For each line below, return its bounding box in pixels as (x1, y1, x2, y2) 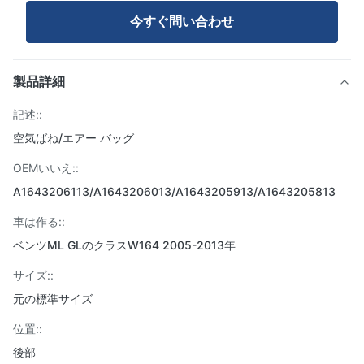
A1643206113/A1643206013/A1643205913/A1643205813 (13, 184, 336, 198)
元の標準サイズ (13, 292, 93, 305)
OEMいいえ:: (13, 161, 79, 175)
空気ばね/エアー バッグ (13, 131, 134, 145)
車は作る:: (13, 214, 65, 228)
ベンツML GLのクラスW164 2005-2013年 (13, 238, 236, 252)
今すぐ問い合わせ (130, 13, 234, 29)
